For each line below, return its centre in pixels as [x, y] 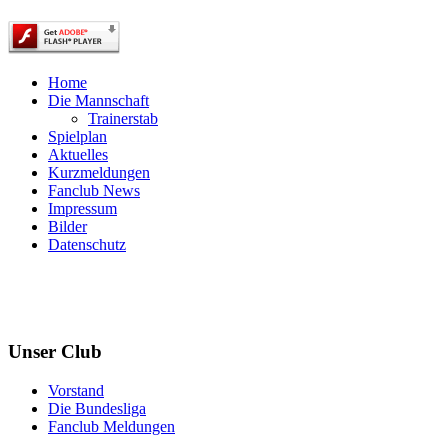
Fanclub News [94, 191]
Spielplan [77, 137]
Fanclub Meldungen [111, 426]
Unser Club [55, 352]
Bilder [67, 227]
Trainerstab [123, 119]
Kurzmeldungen [99, 173]
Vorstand [76, 390]
